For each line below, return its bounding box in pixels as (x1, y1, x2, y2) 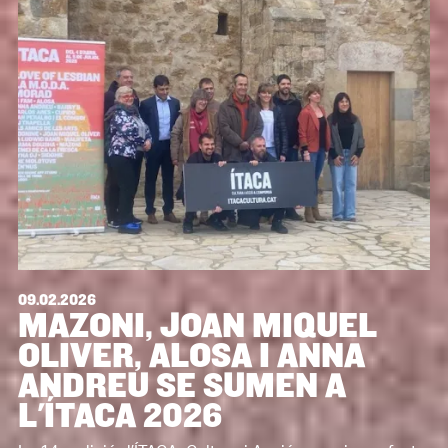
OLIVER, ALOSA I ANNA (17, 336, 365, 377)
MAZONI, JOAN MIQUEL (17, 306, 377, 347)
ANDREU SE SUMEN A (17, 366, 346, 407)
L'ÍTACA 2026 (17, 396, 222, 437)
